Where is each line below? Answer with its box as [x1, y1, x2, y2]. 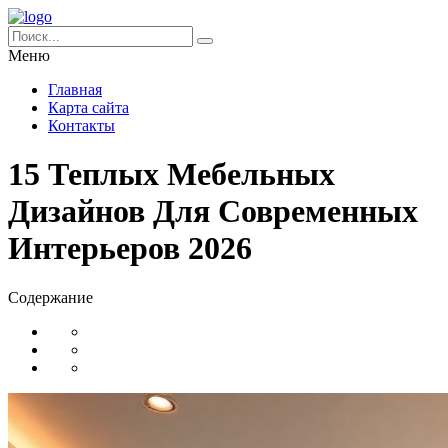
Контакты [48, 117, 115, 134]
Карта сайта [48, 99, 129, 116]
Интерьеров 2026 [8, 230, 252, 267]
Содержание [8, 288, 93, 306]
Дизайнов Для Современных [8, 193, 418, 230]
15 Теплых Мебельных [8, 156, 335, 193]
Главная [48, 81, 102, 98]
